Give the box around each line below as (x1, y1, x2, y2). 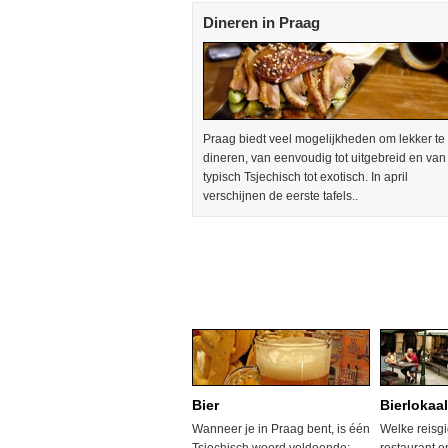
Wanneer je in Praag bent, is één (192, 422, 370, 436)
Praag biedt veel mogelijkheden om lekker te (203, 132, 445, 146)
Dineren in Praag (203, 14, 320, 31)
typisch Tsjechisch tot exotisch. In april (203, 170, 408, 184)
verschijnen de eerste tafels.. (203, 189, 358, 203)
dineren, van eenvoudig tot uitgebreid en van (203, 151, 446, 165)
